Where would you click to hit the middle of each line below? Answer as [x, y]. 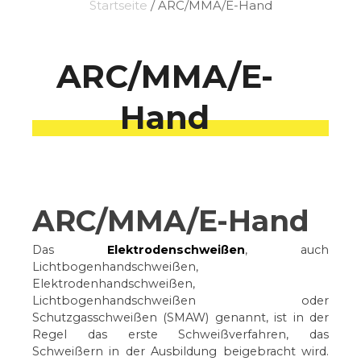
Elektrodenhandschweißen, [114, 284]
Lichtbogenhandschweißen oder [180, 301]
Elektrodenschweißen [176, 250]
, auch [287, 250]
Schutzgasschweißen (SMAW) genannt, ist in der [180, 317]
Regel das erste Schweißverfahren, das [180, 334]
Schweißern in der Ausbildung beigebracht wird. [180, 351]
